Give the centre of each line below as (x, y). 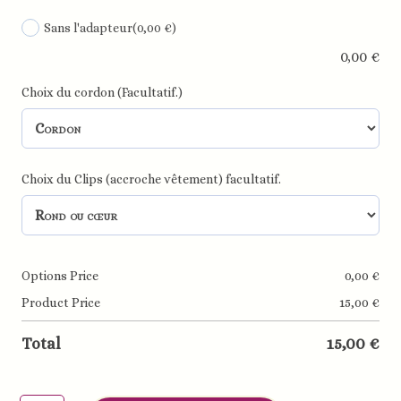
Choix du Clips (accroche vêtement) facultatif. (152, 179)
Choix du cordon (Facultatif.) (102, 93)
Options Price (60, 276)
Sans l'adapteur (89, 27)
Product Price (61, 303)
